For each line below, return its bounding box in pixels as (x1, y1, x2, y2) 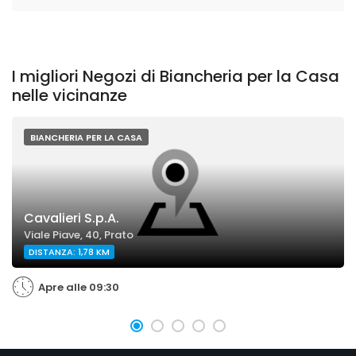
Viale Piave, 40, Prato (24, 227, 133, 242)
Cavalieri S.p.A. (24, 209, 119, 227)
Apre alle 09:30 (38, 280, 119, 295)
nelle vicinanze (12, 84, 127, 106)
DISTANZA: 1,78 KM (29, 246, 110, 258)
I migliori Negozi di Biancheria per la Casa (12, 65, 339, 87)
